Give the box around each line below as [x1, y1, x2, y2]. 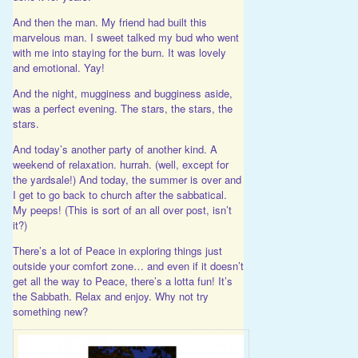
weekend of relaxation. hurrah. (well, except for [12, 156, 229, 172]
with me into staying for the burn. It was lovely [12, 44, 226, 60]
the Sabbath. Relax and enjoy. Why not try [12, 288, 209, 304]
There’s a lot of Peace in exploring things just [12, 242, 222, 258]
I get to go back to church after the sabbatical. [12, 186, 227, 202]
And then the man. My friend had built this [12, 14, 207, 30]
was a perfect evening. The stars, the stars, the [12, 100, 233, 116]
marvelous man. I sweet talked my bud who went [12, 29, 239, 45]
